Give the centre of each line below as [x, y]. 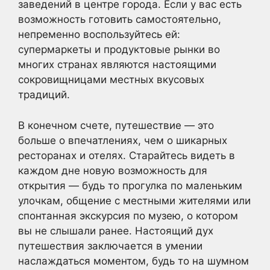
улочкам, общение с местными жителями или [134, 200]
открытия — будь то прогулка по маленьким [130, 185]
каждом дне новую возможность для [113, 170]
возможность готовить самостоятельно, [120, 19]
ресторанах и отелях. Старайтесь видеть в [127, 155]
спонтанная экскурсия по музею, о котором [128, 215]
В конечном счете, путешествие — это [116, 125]
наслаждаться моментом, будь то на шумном [133, 261]
